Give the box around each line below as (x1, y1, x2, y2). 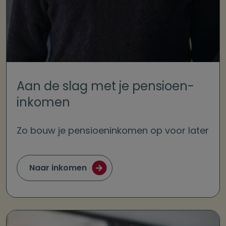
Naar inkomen (29, 162, 87, 174)
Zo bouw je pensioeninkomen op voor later (17, 124, 209, 137)
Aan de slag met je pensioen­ (17, 78, 194, 95)
